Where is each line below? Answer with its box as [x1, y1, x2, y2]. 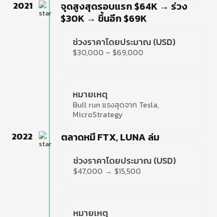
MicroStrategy [73, 108, 124, 120]
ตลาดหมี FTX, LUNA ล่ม [61, 130, 159, 144]
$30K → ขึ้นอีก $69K [61, 11, 147, 26]
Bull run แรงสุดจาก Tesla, [73, 99, 159, 110]
